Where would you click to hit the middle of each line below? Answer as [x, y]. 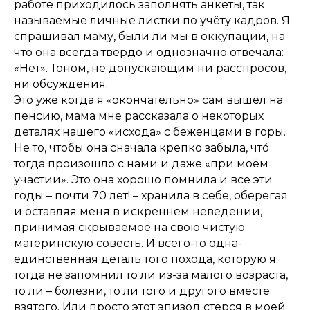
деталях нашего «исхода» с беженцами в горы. [150, 132]
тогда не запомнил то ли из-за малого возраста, [151, 275]
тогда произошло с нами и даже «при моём [141, 164]
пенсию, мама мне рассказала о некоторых [139, 116]
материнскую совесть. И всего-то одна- [128, 244]
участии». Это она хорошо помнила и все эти [143, 180]
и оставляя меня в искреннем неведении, [138, 212]
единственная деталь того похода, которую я [145, 259]
